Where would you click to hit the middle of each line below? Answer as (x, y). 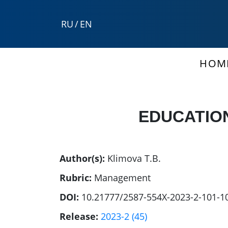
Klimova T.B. (134, 159)
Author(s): (82, 159)
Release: (79, 217)
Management (122, 178)
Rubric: (76, 178)
